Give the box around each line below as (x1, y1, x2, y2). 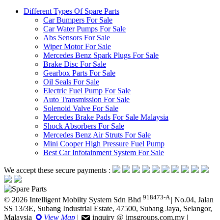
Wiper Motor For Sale (43, 42, 111, 51)
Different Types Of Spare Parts (24, 7, 119, 16)
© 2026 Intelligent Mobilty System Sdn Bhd (4, 195, 143, 204)
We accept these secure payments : (4, 166, 112, 175)
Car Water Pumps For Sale (43, 25, 126, 33)
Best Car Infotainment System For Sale (43, 148, 164, 157)
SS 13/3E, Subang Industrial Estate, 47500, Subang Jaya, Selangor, (4, 204, 212, 213)
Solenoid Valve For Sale (43, 104, 118, 113)
